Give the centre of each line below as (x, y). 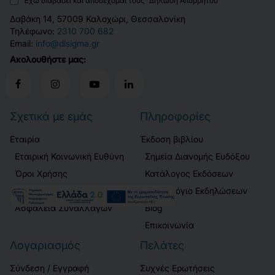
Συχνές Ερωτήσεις (177, 268)
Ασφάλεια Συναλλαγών (64, 207)
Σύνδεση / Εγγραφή (49, 268)
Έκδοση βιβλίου (172, 139)
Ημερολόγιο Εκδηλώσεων (196, 190)
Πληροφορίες (175, 116)
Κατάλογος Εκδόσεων (189, 173)
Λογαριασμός (45, 245)
